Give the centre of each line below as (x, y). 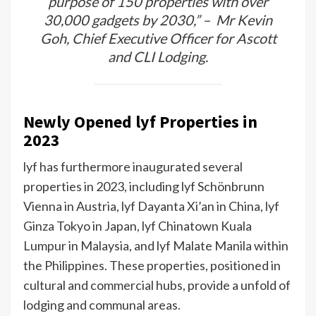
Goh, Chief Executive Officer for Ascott (158, 38)
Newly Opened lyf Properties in (140, 121)
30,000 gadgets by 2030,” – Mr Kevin (158, 19)
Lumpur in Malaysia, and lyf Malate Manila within (156, 245)
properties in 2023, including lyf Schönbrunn (144, 186)
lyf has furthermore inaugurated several (133, 166)
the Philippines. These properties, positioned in (152, 265)
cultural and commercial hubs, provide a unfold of (157, 285)
